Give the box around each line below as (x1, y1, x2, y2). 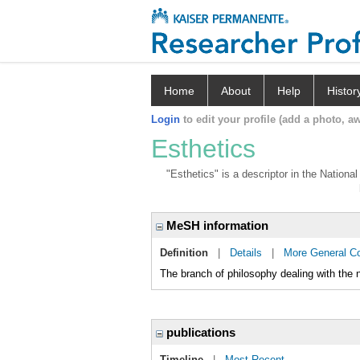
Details (230, 247, 262, 259)
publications (163, 325, 235, 339)
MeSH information (163, 219, 268, 232)
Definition (160, 247, 208, 259)
